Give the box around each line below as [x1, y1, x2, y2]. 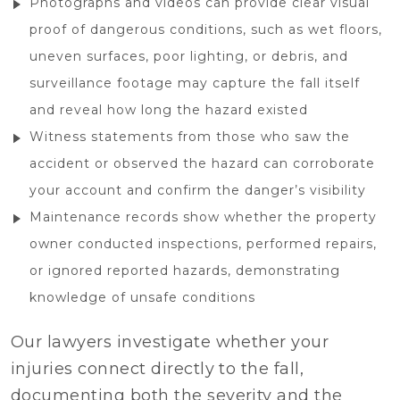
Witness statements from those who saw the [29, 129, 350, 146]
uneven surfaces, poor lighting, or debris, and [29, 48, 348, 65]
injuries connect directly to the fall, [11, 359, 304, 379]
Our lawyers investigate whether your [11, 332, 329, 353]
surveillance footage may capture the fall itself [29, 75, 360, 92]
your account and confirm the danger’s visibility [29, 182, 366, 199]
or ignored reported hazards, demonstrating [29, 262, 340, 279]
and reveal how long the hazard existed [29, 102, 308, 119]
